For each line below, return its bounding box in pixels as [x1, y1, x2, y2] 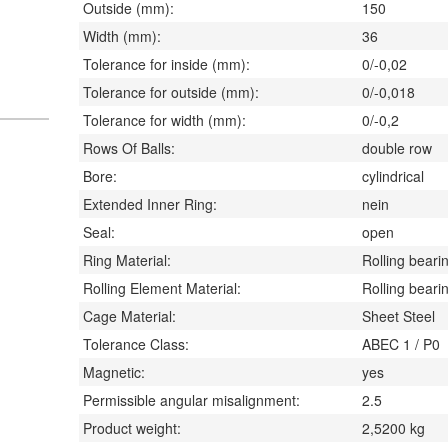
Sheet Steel [362, 306, 435, 326]
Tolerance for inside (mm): [83, 54, 250, 74]
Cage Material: [83, 306, 176, 326]
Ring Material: [83, 250, 171, 270]
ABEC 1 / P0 [362, 334, 440, 354]
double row [362, 138, 432, 158]
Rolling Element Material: [83, 278, 241, 298]
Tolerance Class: [83, 334, 189, 354]
